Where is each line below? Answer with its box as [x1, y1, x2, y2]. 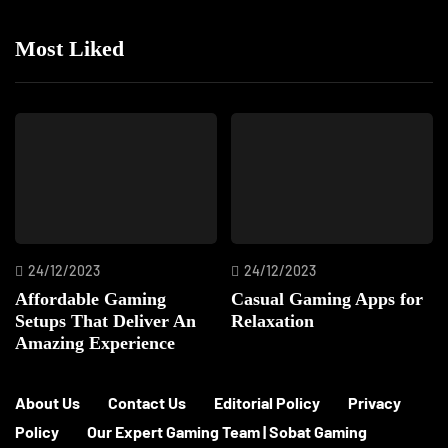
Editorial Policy [214, 392, 320, 412]
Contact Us [108, 392, 186, 412]
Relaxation [231, 310, 314, 331]
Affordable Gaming [15, 288, 166, 309]
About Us [15, 392, 80, 412]
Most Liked [15, 35, 124, 61]
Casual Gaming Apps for [231, 288, 423, 309]
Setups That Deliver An [15, 310, 196, 331]
